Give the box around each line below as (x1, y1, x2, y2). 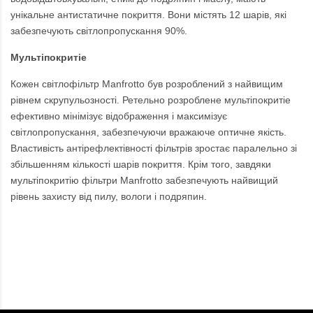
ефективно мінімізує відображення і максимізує (10, 110, 227, 122)
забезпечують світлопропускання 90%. (10, 25, 187, 37)
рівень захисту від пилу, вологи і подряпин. (10, 191, 207, 203)
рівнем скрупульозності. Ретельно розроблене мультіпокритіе (10, 94, 291, 106)
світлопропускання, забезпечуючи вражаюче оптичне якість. (10, 126, 286, 138)
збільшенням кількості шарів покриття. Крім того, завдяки (10, 159, 271, 170)
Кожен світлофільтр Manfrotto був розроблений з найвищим (10, 78, 283, 90)
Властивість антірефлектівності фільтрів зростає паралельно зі (10, 143, 297, 154)
